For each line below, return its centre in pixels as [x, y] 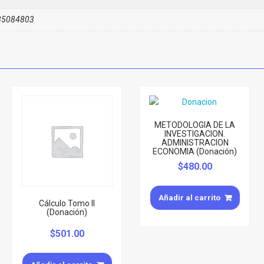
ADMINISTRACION [195, 142]
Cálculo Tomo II [67, 203]
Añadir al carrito [189, 197]
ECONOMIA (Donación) [195, 151]
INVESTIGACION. [195, 133]
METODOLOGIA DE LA [195, 125]
